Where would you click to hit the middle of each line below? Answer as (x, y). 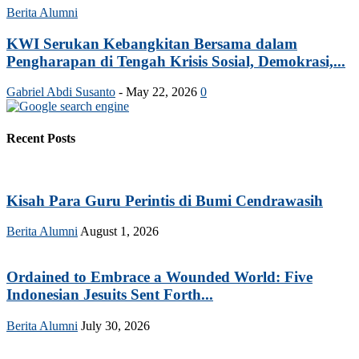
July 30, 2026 (115, 325)
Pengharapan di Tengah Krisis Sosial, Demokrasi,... (176, 61)
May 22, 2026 (161, 92)
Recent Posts (41, 138)
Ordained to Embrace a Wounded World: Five (159, 277)
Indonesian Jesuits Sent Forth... (110, 294)
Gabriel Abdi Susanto (61, 92)
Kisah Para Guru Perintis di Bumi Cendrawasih (165, 200)
